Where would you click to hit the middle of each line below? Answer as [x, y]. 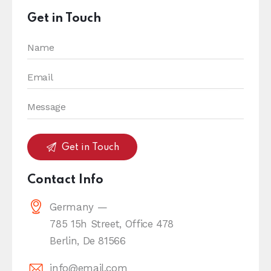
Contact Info [65, 181]
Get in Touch [64, 19]
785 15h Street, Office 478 [112, 224]
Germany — [79, 207]
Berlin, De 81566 [88, 241]
